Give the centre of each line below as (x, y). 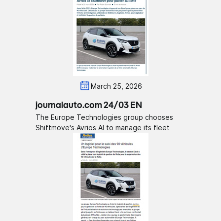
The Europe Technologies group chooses (105, 117)
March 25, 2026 (116, 86)
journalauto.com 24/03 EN (89, 106)
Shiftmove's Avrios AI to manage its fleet (103, 128)
